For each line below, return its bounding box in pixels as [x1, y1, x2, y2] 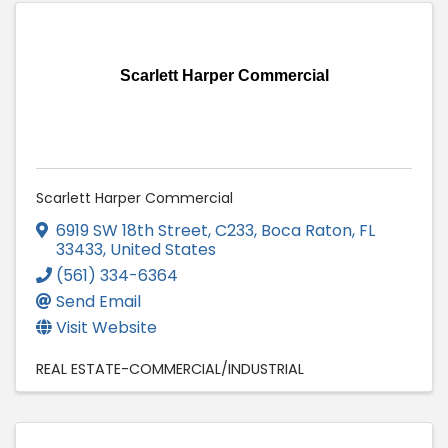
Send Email [56, 289, 141, 313]
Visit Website [56, 315, 157, 339]
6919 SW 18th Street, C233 [56, 218, 254, 242]
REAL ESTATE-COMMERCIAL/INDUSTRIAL [36, 358, 304, 379]
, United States [103, 237, 216, 261]
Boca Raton [261, 218, 352, 242]
